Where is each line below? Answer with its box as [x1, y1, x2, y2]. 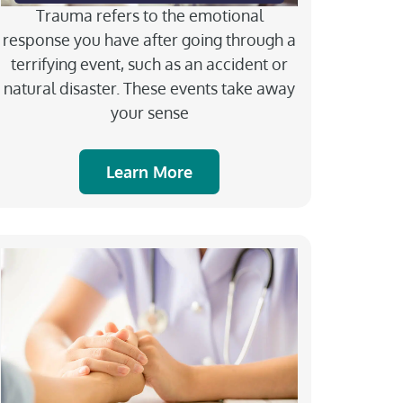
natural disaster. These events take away [4, 77, 295, 98]
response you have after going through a [3, 29, 296, 49]
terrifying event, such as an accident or [11, 53, 288, 74]
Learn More [106, 161, 193, 182]
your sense [110, 102, 189, 122]
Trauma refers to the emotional [35, 4, 264, 25]
